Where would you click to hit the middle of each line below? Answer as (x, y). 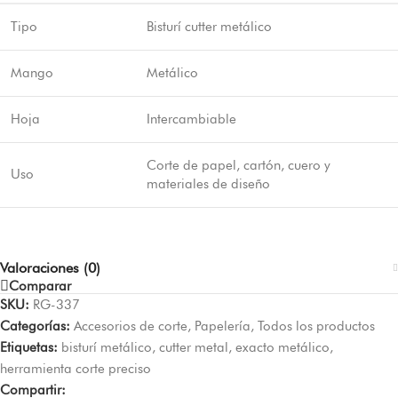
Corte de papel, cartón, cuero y (239, 165)
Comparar (40, 286)
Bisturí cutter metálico (209, 26)
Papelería (223, 326)
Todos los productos (316, 326)
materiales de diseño (208, 183)
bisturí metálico (107, 347)
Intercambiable (191, 119)
